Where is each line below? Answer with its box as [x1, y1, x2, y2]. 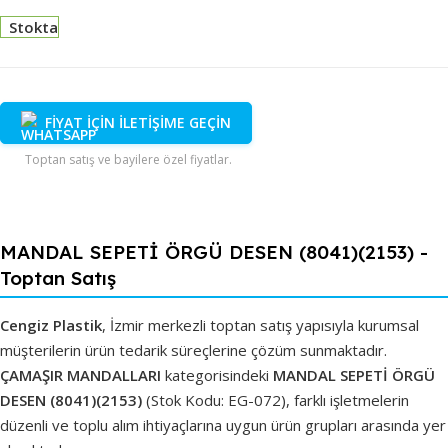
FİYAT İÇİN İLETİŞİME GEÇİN [45, 112, 231, 132]
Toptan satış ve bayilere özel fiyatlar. [25, 150, 232, 168]
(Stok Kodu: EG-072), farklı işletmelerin [142, 389, 409, 410]
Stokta [9, 16, 59, 37]
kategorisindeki [161, 364, 273, 385]
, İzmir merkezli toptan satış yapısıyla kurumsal [102, 314, 419, 335]
